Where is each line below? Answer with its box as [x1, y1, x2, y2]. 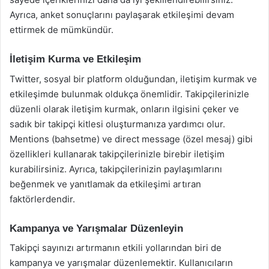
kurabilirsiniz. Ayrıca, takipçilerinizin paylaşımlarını [10, 163, 222, 175]
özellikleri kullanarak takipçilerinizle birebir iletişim [10, 148, 225, 160]
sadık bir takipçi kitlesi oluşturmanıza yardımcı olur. [10, 118, 225, 130]
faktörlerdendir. [10, 193, 75, 205]
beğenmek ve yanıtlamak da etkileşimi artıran [10, 178, 201, 190]
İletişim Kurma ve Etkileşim [10, 53, 141, 65]
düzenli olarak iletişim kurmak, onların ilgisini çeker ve [10, 103, 239, 115]
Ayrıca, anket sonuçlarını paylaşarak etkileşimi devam [10, 9, 234, 20]
